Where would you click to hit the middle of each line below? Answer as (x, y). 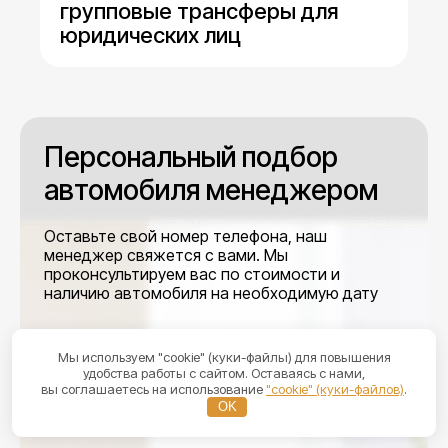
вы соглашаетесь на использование (153, 388)
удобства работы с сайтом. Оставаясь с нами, (224, 372)
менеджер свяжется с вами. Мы (166, 255)
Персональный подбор (191, 157)
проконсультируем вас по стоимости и (192, 274)
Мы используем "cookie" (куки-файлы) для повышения (224, 356)
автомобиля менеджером (211, 190)
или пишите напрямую (134, 351)
